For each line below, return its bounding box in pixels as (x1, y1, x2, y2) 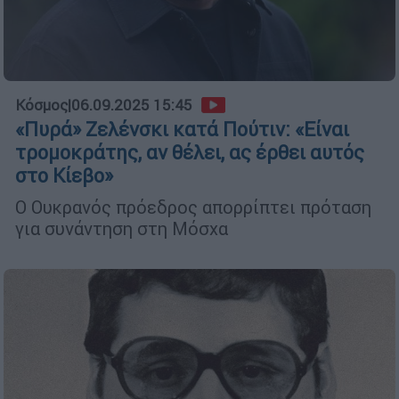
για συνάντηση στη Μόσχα (15, 217, 232, 240)
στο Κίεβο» (15, 164, 113, 189)
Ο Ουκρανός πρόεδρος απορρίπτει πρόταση (15, 196, 371, 219)
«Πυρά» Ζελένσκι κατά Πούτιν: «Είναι (15, 118, 349, 142)
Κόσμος (15, 95, 68, 116)
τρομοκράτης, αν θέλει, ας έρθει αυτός (15, 141, 364, 166)
